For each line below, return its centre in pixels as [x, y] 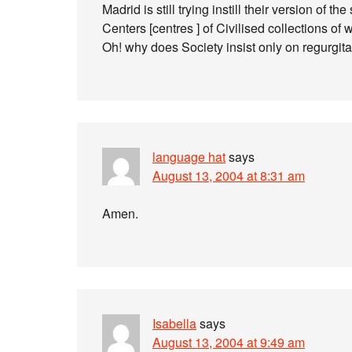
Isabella [174, 323]
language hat [189, 157]
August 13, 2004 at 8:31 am [229, 176]
